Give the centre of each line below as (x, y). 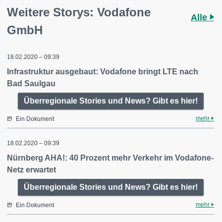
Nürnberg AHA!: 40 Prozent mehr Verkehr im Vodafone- (110, 158)
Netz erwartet (31, 170)
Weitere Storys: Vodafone (79, 12)
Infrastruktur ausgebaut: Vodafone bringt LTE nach (103, 72)
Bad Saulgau (31, 83)
